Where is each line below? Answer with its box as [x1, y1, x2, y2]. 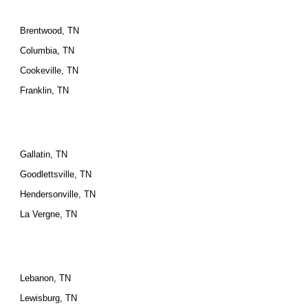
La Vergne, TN [20, 209, 78, 219]
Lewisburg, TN [20, 293, 78, 303]
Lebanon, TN [20, 273, 71, 283]
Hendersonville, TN [20, 189, 96, 199]
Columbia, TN [20, 45, 75, 56]
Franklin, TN [20, 85, 69, 96]
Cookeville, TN [20, 65, 79, 76]
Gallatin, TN [20, 149, 68, 159]
